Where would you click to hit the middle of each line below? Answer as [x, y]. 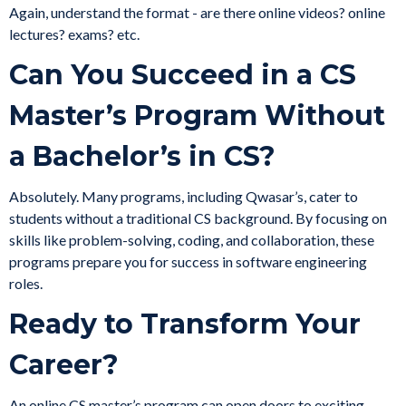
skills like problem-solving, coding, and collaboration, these [192, 240]
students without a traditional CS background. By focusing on [198, 218]
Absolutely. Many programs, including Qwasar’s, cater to [184, 197]
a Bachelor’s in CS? [142, 157]
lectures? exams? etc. [74, 34]
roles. [26, 284]
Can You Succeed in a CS [183, 75]
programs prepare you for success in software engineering [188, 262]
